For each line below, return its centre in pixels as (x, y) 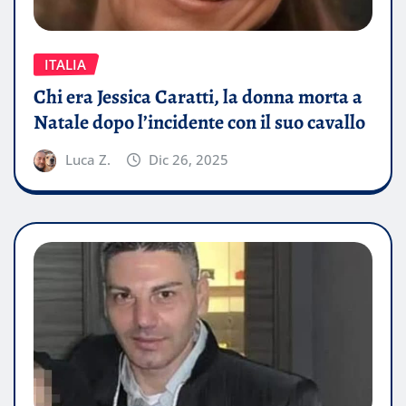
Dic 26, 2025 (189, 160)
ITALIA (65, 64)
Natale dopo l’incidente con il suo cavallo (199, 123)
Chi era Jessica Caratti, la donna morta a (198, 97)
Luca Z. (87, 160)
